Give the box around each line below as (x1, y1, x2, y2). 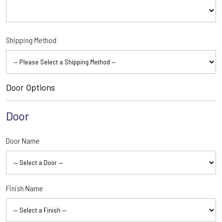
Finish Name (6, 183, 43, 193)
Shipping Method (6, 35, 56, 45)
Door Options (6, 81, 55, 93)
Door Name (6, 135, 40, 145)
